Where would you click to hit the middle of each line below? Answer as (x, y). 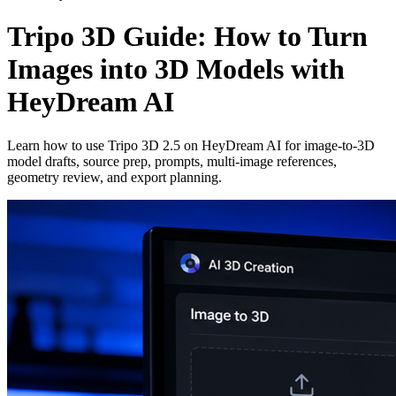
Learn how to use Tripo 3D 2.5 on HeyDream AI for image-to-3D (191, 145)
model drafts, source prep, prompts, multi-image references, (172, 161)
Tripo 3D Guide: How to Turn (187, 37)
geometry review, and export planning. (114, 177)
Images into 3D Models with (176, 69)
